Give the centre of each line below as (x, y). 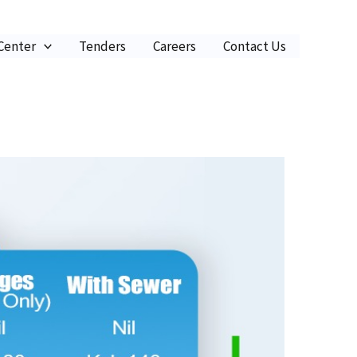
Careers (175, 46)
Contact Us (255, 46)
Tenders (102, 46)
